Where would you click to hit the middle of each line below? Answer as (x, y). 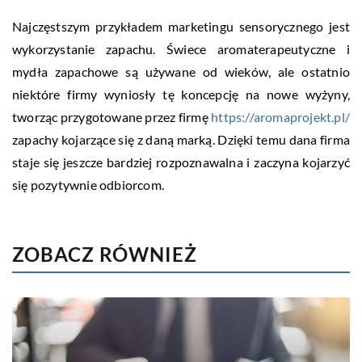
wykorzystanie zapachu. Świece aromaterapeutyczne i (181, 48)
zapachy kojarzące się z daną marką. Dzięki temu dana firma (181, 139)
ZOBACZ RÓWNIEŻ (105, 254)
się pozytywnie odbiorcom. (88, 184)
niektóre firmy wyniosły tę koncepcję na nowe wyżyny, (181, 94)
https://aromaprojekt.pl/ (280, 116)
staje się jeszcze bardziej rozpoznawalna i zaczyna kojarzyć (181, 162)
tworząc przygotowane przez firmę (112, 116)
